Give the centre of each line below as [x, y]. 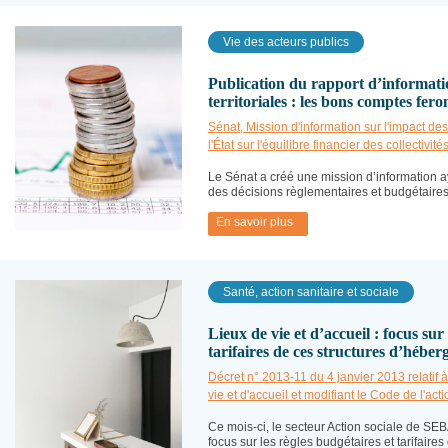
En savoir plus [254, 222]
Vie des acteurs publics [286, 42]
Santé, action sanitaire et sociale [311, 292]
